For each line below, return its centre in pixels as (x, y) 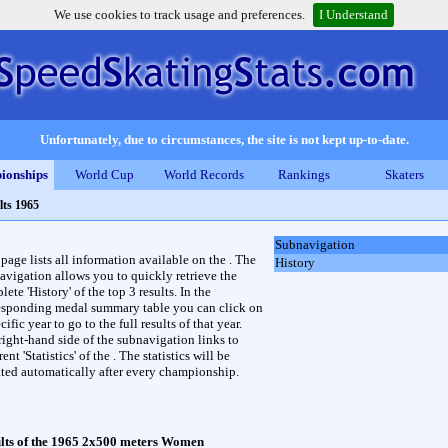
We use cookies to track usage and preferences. (179, 14)
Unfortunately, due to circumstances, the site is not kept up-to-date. (224, 139)
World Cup (104, 174)
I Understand (353, 14)
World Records (204, 174)
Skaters (404, 174)
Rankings (304, 174)
